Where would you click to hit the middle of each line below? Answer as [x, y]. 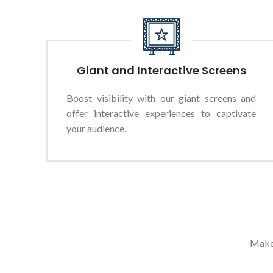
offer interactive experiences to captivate [161, 113]
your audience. [96, 128]
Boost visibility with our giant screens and [161, 98]
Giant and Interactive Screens [161, 70]
